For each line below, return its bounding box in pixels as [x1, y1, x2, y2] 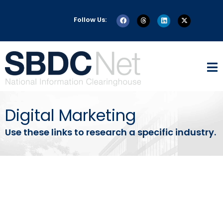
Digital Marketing [5, 104, 136, 127]
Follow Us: [74, 15, 107, 24]
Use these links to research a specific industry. [5, 126, 216, 139]
